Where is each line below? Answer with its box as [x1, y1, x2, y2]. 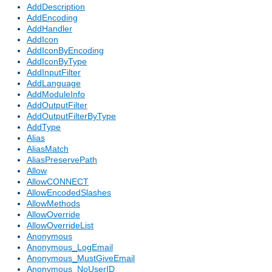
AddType [27, 122, 61, 132]
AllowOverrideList [27, 220, 93, 231]
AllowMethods [27, 199, 80, 209]
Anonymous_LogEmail [27, 242, 113, 253]
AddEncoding [27, 13, 78, 23]
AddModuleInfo [27, 89, 85, 100]
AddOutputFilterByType [27, 111, 116, 121]
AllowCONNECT [27, 177, 89, 187]
